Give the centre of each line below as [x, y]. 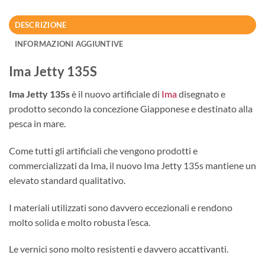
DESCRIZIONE [41, 25]
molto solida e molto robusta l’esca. [80, 222]
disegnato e [201, 94]
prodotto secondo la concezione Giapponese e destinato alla [131, 109]
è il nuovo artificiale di [117, 94]
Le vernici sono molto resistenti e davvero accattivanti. [119, 249]
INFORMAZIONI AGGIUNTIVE [69, 43]
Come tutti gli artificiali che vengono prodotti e [103, 150]
